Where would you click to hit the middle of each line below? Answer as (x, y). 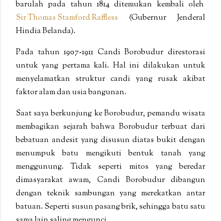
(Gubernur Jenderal (162, 18)
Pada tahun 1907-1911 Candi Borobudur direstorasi (110, 52)
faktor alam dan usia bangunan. (71, 92)
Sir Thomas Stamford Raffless (67, 18)
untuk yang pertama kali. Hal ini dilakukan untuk (110, 66)
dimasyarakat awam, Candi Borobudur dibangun (110, 180)
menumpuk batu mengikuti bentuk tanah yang (110, 153)
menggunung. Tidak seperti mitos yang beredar (110, 167)
